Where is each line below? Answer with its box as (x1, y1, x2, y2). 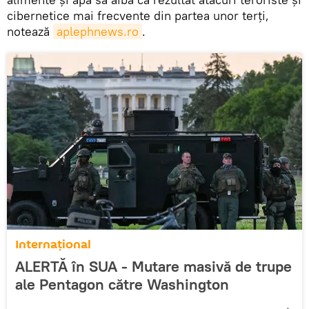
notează (7, 23, 53, 39)
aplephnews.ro (57, 23, 139, 39)
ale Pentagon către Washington (15, 274, 229, 294)
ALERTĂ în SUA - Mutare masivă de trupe (15, 256, 292, 276)
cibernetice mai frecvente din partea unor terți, (7, 7, 269, 23)
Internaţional (15, 235, 91, 253)
